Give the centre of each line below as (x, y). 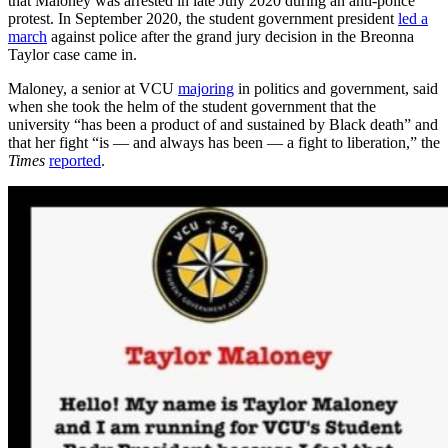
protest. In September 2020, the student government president (203, 19)
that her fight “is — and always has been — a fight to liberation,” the (224, 143)
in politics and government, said (336, 89)
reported (75, 161)
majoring (206, 89)
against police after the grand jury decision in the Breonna (230, 37)
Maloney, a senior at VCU (93, 89)
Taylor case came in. (72, 55)
